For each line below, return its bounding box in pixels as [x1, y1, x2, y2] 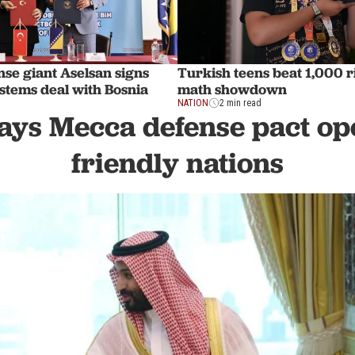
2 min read [219, 97, 261, 109]
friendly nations [71, 145, 284, 181]
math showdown [177, 80, 287, 99]
